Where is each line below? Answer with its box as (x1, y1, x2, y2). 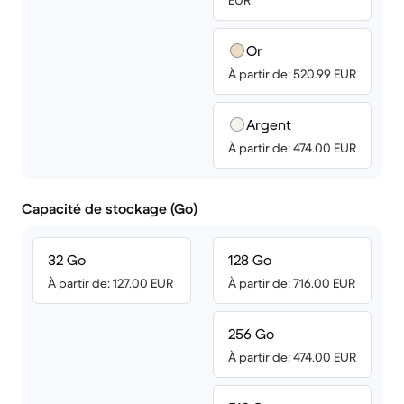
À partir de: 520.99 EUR (228, 66, 356, 82)
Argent (246, 115, 291, 133)
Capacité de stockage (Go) (22, 199, 197, 217)
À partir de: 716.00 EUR (228, 275, 355, 291)
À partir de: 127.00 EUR (48, 275, 173, 291)
